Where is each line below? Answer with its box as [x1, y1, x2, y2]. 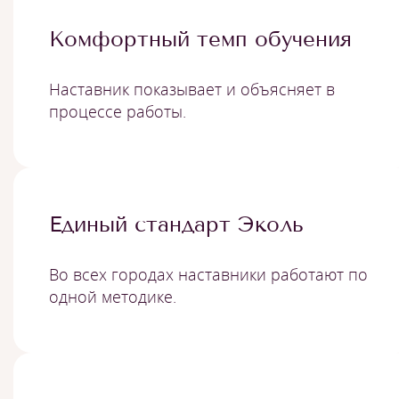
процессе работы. [49, 101, 186, 122]
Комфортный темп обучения [49, 26, 352, 52]
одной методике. [49, 286, 176, 307]
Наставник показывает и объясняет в [49, 78, 335, 100]
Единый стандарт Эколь [49, 211, 304, 237]
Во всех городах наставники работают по [49, 264, 368, 285]
